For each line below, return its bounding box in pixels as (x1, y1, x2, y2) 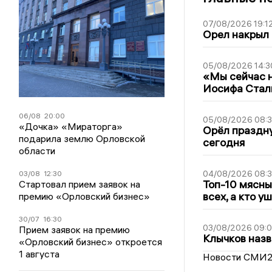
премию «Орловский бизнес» (19, 189, 151, 202)
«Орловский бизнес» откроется (19, 235, 163, 248)
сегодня (202, 135, 245, 149)
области (19, 144, 56, 157)
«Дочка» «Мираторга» (19, 120, 123, 132)
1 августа (19, 247, 60, 260)
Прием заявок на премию (19, 223, 131, 236)
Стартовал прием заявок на (19, 177, 141, 190)
